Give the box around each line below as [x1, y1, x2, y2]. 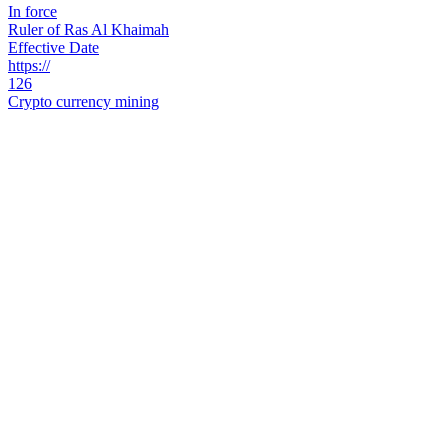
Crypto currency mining [8, 93, 159, 111]
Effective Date [8, 39, 99, 57]
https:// [8, 57, 50, 75]
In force [8, 3, 57, 21]
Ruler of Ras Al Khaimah [8, 21, 169, 39]
